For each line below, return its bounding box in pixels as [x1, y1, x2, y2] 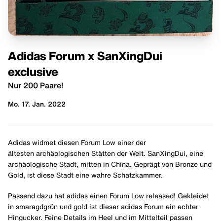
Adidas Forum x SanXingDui [8, 50, 162, 62]
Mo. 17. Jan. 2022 [8, 101, 66, 108]
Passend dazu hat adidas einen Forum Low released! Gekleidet [8, 192, 209, 199]
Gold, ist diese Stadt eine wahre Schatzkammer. [8, 172, 163, 179]
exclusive [8, 66, 58, 77]
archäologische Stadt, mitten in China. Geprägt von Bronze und [8, 161, 212, 168]
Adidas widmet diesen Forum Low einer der [8, 139, 146, 146]
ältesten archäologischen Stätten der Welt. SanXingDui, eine [8, 150, 203, 157]
